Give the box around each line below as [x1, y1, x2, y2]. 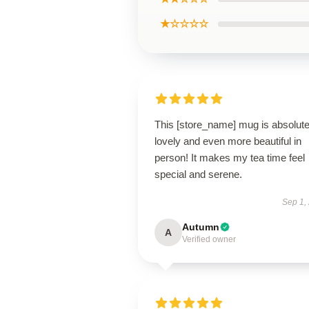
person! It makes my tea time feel [154, 152, 305, 163]
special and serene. [154, 168, 242, 180]
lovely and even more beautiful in [154, 135, 301, 147]
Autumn [182, 221, 219, 232]
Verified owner [182, 235, 236, 244]
